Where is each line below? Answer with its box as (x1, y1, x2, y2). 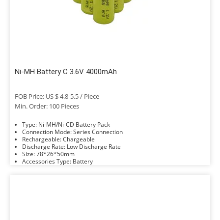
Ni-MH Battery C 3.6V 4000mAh (15, 67, 117, 76)
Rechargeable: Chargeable (63, 135, 95, 143)
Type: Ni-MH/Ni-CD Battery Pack (38, 120, 110, 129)
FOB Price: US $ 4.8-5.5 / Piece (15, 92, 99, 101)
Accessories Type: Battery (73, 157, 93, 165)
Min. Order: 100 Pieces (15, 102, 79, 110)
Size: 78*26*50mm (36, 150, 75, 158)
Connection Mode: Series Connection (73, 128, 123, 136)
